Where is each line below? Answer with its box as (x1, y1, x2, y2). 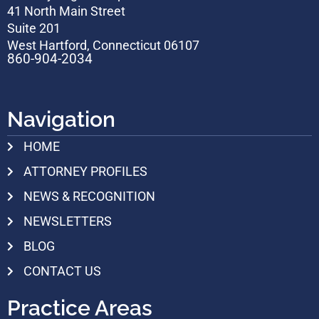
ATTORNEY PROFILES (23, 163, 147, 179)
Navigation (7, 106, 115, 132)
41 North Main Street (7, 4, 125, 19)
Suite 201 (7, 21, 61, 36)
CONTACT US (23, 263, 101, 278)
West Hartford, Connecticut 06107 (7, 38, 199, 53)
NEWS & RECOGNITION (23, 188, 155, 204)
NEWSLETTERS (23, 213, 112, 229)
